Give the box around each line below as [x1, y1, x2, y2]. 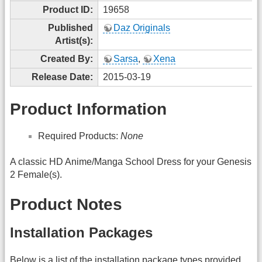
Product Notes [10, 195, 122, 213]
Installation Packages [10, 225, 153, 241]
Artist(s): [55, 35, 93, 46]
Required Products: [38, 130, 120, 141]
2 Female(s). [10, 170, 62, 180]
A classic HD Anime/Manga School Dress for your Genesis [10, 157, 251, 167]
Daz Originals [113, 22, 170, 33]
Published [48, 22, 93, 33]
